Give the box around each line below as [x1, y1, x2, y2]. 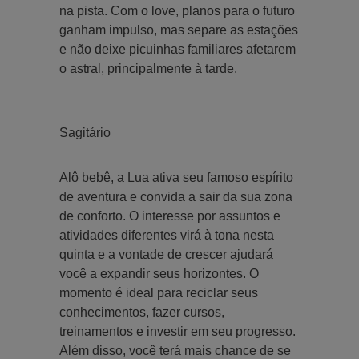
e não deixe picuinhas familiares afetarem [59, 42, 296, 56]
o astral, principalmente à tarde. [59, 61, 237, 75]
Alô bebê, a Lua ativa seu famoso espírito [59, 170, 293, 184]
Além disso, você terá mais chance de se [59, 343, 291, 357]
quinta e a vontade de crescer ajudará [59, 247, 273, 261]
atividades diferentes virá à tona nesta [59, 228, 274, 242]
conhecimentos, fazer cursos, [59, 305, 224, 319]
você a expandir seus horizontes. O [59, 266, 259, 280]
